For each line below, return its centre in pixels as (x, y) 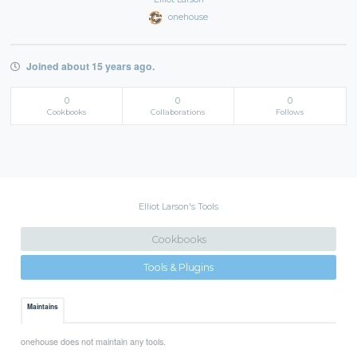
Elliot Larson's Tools (178, 207)
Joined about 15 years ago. (89, 66)
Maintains (43, 307)
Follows (290, 112)
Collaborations (178, 112)
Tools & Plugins (178, 267)
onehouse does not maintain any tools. (94, 341)
